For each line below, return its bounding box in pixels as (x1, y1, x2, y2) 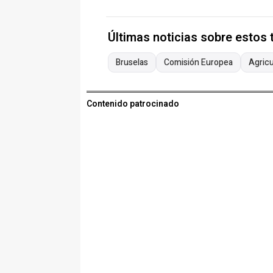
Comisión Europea (164, 56, 233, 69)
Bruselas (116, 56, 148, 69)
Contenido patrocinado (87, 97, 179, 111)
